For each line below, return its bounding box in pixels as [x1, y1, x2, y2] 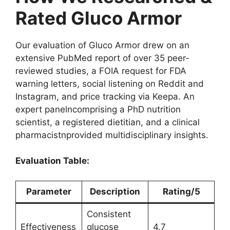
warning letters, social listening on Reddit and [15, 78, 204, 89]
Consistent [86, 208, 131, 219]
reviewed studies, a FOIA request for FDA [15, 65, 186, 76]
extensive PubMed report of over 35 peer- [15, 52, 189, 63]
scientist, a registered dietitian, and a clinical [15, 117, 200, 127]
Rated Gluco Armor [15, 7, 182, 29]
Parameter [26, 186, 71, 197]
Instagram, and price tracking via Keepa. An [15, 91, 195, 102]
